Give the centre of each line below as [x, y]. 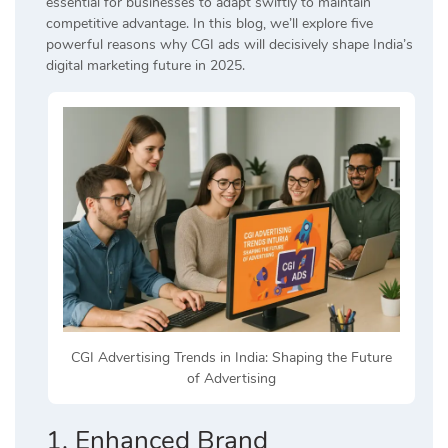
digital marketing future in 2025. [145, 66]
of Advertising [231, 378]
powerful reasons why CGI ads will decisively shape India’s [229, 45]
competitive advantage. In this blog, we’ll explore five [209, 24]
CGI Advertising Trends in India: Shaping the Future [231, 357]
